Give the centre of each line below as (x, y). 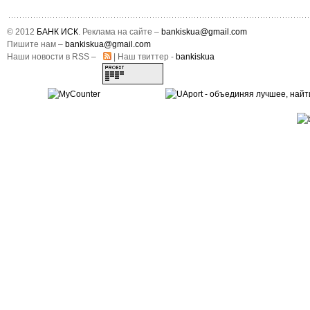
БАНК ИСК (57, 31)
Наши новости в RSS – (53, 56)
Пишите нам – (36, 44)
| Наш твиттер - (144, 56)
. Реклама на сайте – (120, 31)
